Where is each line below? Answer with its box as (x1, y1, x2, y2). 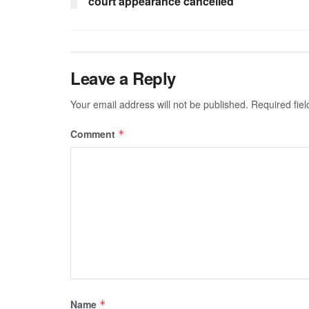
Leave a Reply (70, 66, 176, 90)
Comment (70, 126, 118, 141)
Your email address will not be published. (70, 97, 248, 111)
